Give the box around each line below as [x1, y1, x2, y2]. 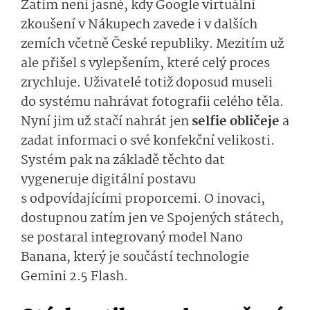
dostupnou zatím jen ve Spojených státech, [21, 208, 284, 229]
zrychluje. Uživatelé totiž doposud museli [21, 72, 273, 93]
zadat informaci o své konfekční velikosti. [21, 130, 275, 152]
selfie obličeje [192, 111, 282, 132]
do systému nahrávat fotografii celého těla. [21, 91, 284, 113]
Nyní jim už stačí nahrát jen [21, 111, 192, 132]
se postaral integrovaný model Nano [21, 227, 243, 248]
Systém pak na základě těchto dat [21, 149, 225, 171]
